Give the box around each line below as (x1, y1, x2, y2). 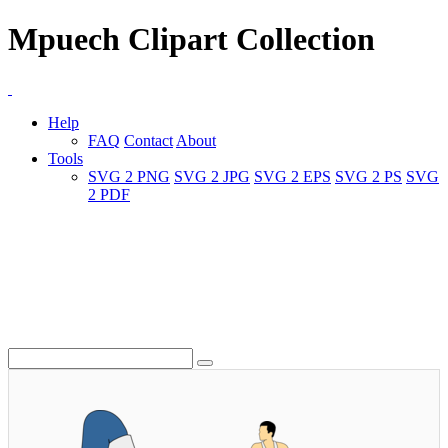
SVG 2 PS (335, 167, 402, 185)
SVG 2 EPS (254, 167, 331, 185)
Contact (124, 131, 173, 149)
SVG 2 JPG (174, 167, 250, 185)
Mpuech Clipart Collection (8, 21, 375, 58)
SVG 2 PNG (88, 167, 170, 185)
